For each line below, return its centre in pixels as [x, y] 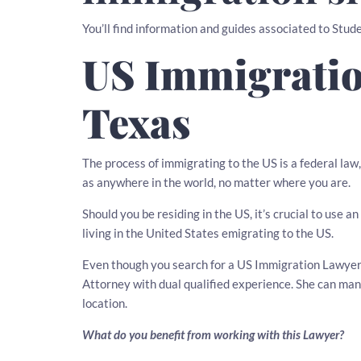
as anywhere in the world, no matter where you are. [216, 182]
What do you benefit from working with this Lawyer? [213, 334]
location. [105, 303]
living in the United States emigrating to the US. [208, 233]
